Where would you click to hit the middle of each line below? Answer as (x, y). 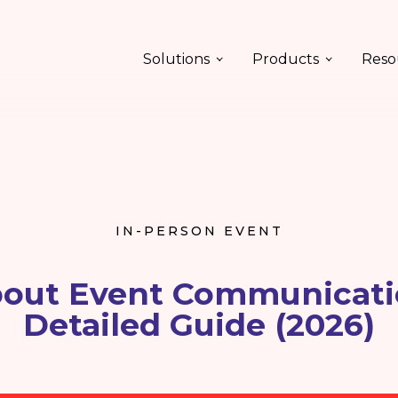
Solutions (176, 59)
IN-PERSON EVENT (199, 231)
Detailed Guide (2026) (199, 325)
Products (286, 59)
